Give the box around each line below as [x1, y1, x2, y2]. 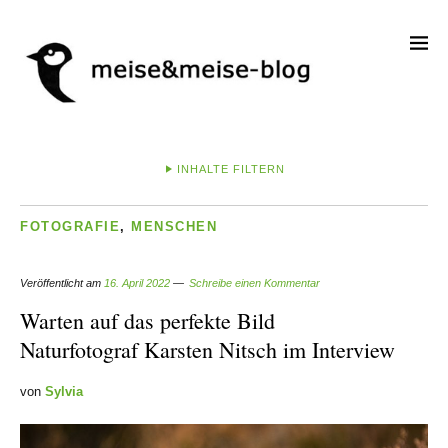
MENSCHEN [131, 218, 217, 234]
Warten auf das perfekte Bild [20, 305, 275, 335]
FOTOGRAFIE [20, 218, 120, 234]
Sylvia [45, 383, 83, 399]
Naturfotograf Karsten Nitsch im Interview [20, 334, 395, 364]
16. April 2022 [104, 276, 170, 289]
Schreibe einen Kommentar [189, 276, 320, 289]
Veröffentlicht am [20, 276, 104, 289]
